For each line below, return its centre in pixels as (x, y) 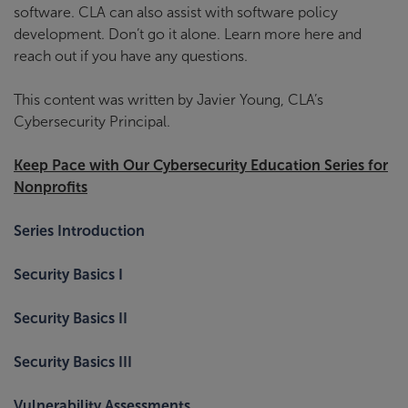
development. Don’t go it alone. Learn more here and (188, 34)
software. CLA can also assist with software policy (176, 12)
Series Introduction (79, 230)
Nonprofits (51, 187)
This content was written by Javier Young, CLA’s (168, 99)
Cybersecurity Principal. (92, 121)
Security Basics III (73, 362)
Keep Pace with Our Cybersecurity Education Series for (201, 165)
